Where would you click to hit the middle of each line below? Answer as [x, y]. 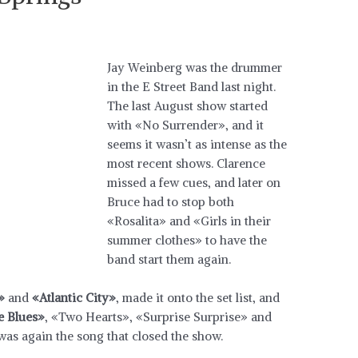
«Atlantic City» [74, 298]
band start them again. [169, 260]
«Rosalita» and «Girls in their [189, 221]
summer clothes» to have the [187, 241]
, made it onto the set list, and [198, 298]
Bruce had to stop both [171, 202]
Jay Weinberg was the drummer [195, 68]
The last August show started [188, 106]
